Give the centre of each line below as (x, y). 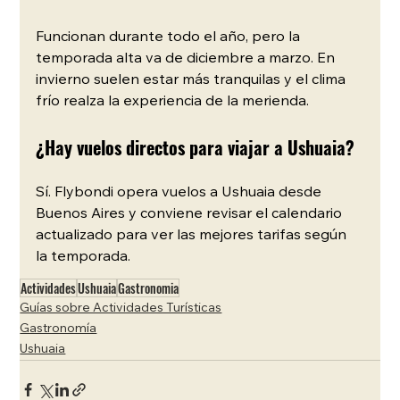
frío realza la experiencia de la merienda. (173, 101)
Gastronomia (149, 287)
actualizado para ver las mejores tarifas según (193, 235)
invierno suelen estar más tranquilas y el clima (193, 80)
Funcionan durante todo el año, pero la (170, 37)
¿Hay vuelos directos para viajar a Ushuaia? (196, 147)
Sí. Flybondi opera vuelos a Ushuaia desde (181, 192)
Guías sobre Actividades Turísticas (121, 308)
